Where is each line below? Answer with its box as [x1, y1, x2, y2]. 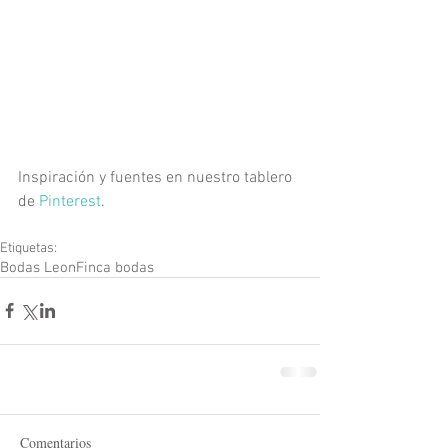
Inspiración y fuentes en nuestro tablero [18, 167, 296, 188]
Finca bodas [76, 258, 154, 277]
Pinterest [39, 191, 101, 212]
